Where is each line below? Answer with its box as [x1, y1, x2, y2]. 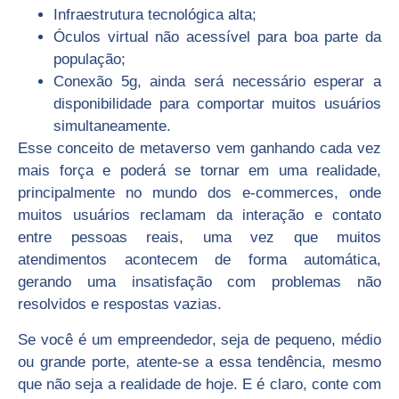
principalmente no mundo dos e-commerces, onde [18, 184, 381, 202]
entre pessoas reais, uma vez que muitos [18, 229, 381, 247]
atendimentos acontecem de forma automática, [18, 251, 381, 269]
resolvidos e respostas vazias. [18, 296, 222, 313]
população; [53, 51, 126, 69]
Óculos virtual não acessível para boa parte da [53, 28, 381, 46]
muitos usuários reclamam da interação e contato [18, 207, 381, 224]
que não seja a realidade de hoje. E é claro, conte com [18, 375, 381, 393]
